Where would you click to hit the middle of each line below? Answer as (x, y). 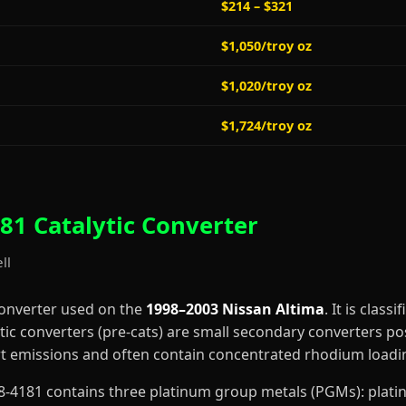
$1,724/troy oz (266, 126)
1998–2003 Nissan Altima (235, 309)
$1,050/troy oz (266, 46)
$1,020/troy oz (266, 86)
